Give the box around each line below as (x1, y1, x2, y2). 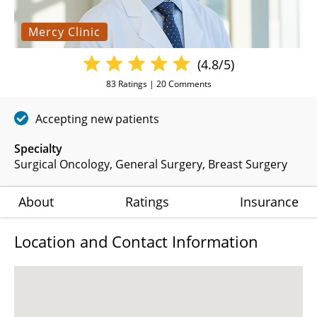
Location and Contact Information (14, 231, 258, 253)
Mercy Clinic (28, 24, 100, 40)
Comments (166, 78, 212, 91)
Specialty (14, 141, 62, 157)
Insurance (240, 193, 299, 211)
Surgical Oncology (14, 156, 110, 173)
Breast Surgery (208, 156, 287, 173)
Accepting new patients (35, 111, 159, 127)
